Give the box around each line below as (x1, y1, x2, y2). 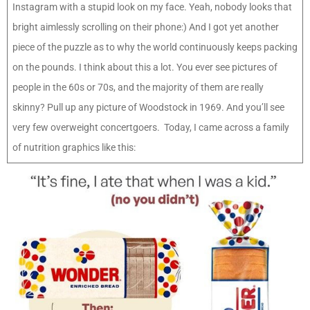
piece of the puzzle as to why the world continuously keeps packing (12, 42, 298, 53)
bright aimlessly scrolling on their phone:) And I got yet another (12, 21, 279, 33)
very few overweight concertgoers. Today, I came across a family (12, 122, 289, 134)
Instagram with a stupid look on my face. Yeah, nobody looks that (12, 1, 292, 13)
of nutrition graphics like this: (12, 142, 138, 154)
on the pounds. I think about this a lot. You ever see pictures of (12, 62, 277, 73)
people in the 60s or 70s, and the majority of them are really (12, 82, 264, 93)
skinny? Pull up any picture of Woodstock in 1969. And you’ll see (12, 102, 284, 113)
